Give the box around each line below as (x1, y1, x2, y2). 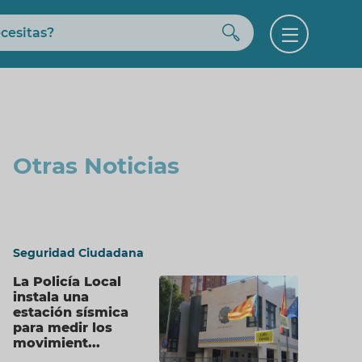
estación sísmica (13, 305, 129, 320)
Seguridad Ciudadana (13, 246, 145, 260)
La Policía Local (13, 274, 122, 289)
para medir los (13, 320, 113, 335)
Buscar (241, 20, 287, 36)
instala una (13, 289, 90, 305)
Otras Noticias (13, 152, 180, 179)
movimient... (13, 335, 101, 351)
